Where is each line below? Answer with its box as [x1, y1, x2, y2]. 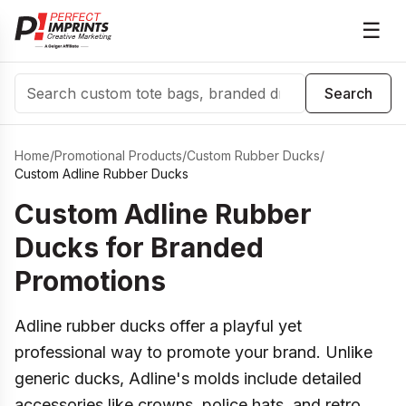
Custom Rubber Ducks [187, 148, 320, 163]
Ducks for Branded [14, 231, 264, 264]
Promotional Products [54, 148, 182, 163]
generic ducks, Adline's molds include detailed [14, 369, 362, 388]
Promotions [14, 265, 166, 297]
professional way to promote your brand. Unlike [14, 343, 372, 362]
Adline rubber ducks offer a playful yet [14, 316, 302, 335]
